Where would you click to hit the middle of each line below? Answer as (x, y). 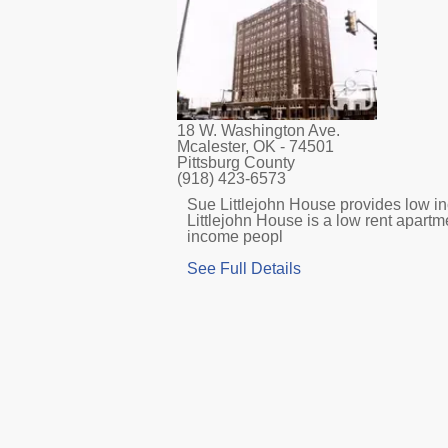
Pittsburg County (236, 163)
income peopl (235, 237)
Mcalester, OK (226, 147)
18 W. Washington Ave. (258, 131)
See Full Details (244, 269)
